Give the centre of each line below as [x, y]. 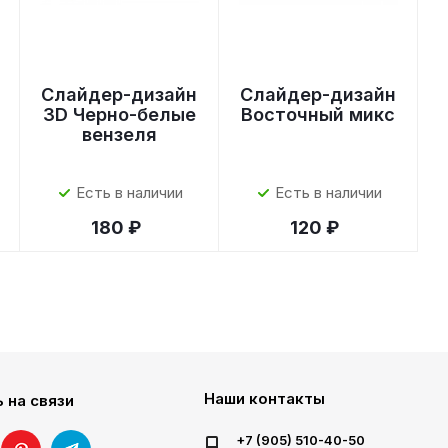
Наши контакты [264, 398]
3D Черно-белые [119, 114]
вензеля [119, 134]
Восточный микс [318, 114]
